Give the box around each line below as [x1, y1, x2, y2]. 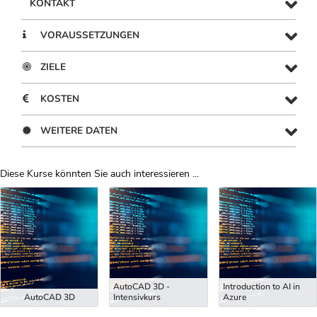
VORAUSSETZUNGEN [40, 28, 139, 42]
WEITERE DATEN [40, 124, 117, 138]
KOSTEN [40, 92, 79, 106]
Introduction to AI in [222, 281, 300, 293]
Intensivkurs [113, 292, 161, 304]
